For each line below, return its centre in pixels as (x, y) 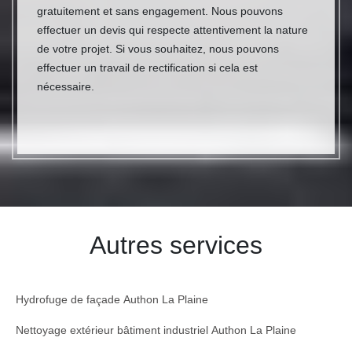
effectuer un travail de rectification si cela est (147, 68)
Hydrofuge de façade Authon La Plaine (112, 300)
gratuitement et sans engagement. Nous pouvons (160, 11)
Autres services (176, 246)
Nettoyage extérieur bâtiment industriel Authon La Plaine (156, 330)
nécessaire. (66, 87)
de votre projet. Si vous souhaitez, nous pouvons (158, 49)
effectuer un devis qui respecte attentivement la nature (172, 30)
